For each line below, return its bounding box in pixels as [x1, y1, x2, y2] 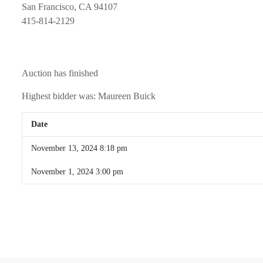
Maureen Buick [98, 91, 156, 102]
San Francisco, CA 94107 [22, 2, 117, 12]
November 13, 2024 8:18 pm [31, 144, 127, 153]
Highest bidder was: [22, 91, 98, 102]
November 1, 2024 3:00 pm [31, 167, 123, 177]
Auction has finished [22, 68, 98, 79]
